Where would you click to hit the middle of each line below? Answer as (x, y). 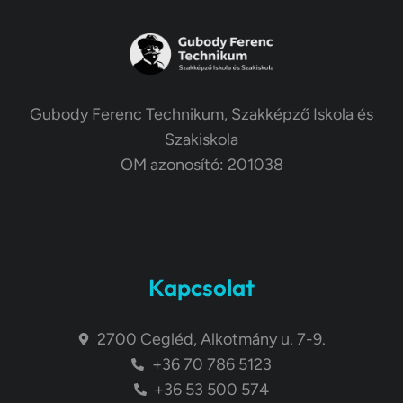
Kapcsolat (201, 288)
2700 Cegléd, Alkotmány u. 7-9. (212, 340)
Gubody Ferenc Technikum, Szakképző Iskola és (201, 115)
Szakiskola (201, 140)
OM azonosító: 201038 (201, 165)
